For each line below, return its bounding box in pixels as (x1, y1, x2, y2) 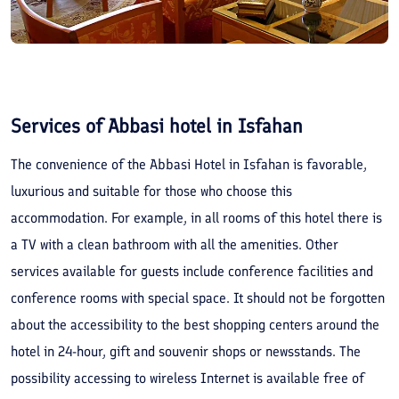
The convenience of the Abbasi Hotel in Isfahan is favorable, (11, 155, 367, 173)
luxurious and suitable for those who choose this (11, 182, 292, 199)
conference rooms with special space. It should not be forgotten (11, 289, 385, 306)
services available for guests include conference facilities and (11, 262, 373, 280)
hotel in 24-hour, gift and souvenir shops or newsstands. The (11, 342, 361, 360)
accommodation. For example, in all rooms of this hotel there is (11, 208, 382, 226)
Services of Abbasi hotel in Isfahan (11, 113, 303, 138)
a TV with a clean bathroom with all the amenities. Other (11, 235, 338, 253)
